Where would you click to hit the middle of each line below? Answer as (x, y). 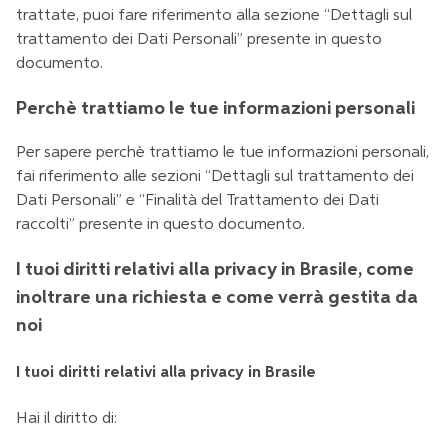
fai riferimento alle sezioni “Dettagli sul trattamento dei (215, 177)
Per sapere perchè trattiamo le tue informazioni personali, (222, 153)
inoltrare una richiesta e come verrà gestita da (217, 298)
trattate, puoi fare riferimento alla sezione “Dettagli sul (214, 15)
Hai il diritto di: (66, 418)
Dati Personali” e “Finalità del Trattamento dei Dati (197, 201)
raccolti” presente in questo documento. (160, 225)
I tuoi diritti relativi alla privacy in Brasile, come (215, 270)
